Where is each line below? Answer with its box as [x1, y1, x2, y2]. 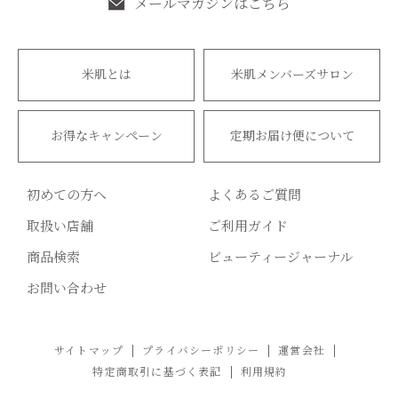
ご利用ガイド [208, 218, 288, 235]
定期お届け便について [229, 128, 354, 144]
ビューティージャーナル [208, 249, 353, 266]
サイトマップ [53, 344, 124, 357]
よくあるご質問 [208, 187, 301, 203]
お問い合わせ [27, 280, 107, 297]
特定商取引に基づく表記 [92, 365, 222, 378]
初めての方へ [27, 187, 107, 203]
